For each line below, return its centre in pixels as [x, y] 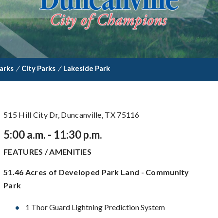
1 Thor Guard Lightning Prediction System [95, 207]
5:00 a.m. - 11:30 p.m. [53, 135]
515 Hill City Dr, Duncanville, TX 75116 [72, 115]
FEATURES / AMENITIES [47, 152]
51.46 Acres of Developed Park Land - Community [96, 172]
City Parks [38, 68]
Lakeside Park [87, 68]
